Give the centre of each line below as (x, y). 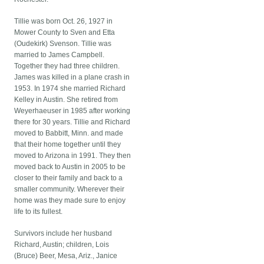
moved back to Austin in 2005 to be (70, 167)
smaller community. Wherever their (70, 189)
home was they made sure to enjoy (70, 201)
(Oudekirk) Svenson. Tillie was (63, 44)
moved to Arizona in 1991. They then (73, 156)
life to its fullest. (39, 212)
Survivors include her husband (63, 234)
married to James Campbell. (60, 55)
